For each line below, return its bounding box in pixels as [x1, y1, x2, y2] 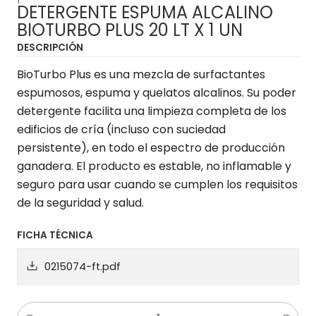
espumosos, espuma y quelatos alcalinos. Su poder [17, 85, 296, 101]
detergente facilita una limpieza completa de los [17, 103, 286, 119]
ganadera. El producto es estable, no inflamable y [17, 158, 291, 174]
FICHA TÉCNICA [17, 229, 93, 242]
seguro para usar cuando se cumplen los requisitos [17, 176, 298, 193]
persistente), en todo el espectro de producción [17, 140, 285, 156]
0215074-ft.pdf [44, 260, 121, 274]
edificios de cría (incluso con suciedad [17, 121, 226, 138]
